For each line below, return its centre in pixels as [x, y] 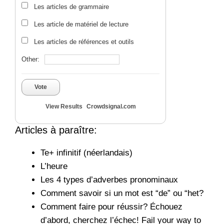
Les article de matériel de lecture [81, 24]
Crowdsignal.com [111, 106]
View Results [64, 106]
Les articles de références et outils [84, 41]
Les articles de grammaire [71, 6]
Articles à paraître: [56, 130]
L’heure [54, 166]
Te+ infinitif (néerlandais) [86, 152]
